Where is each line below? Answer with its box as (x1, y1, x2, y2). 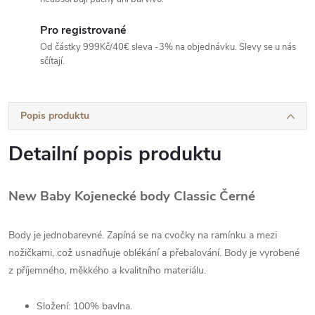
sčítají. (40, 54, 65, 67)
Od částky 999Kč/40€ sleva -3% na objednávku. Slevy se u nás (40, 40, 296, 53)
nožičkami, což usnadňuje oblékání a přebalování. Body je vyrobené (8, 245, 300, 259)
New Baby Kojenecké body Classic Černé (8, 186, 255, 205)
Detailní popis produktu (8, 140, 221, 167)
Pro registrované (40, 22, 127, 38)
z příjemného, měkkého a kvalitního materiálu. (8, 263, 206, 277)
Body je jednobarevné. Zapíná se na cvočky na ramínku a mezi (8, 228, 277, 242)
